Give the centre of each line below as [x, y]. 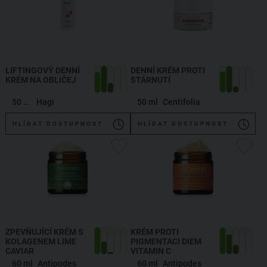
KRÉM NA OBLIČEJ [41, 80]
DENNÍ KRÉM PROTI [168, 70]
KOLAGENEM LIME [41, 241]
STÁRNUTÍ [150, 80]
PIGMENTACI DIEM [166, 241]
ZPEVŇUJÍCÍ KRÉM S [44, 232]
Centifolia [181, 102]
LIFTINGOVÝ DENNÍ [43, 70]
